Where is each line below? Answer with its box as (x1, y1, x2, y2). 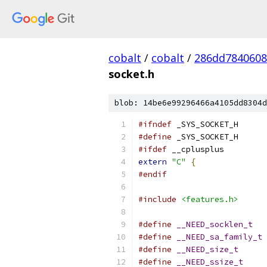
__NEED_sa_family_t (176, 232, 262, 242)
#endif (138, 169, 167, 179)
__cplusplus (167, 144, 224, 154)
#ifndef (138, 119, 172, 129)
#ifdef (138, 144, 167, 154)
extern (138, 157, 167, 167)
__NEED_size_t (176, 244, 238, 254)
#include (138, 194, 176, 204)
